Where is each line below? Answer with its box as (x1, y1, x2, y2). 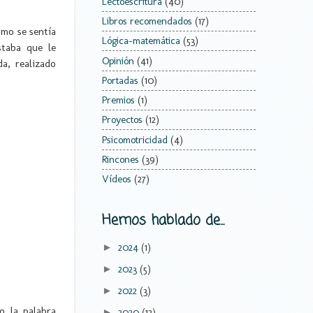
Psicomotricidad (102, 133, 168, 146)
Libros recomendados (102, 14, 192, 27)
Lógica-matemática (102, 34, 180, 48)
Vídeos (102, 173, 131, 186)
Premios (102, 94, 135, 107)
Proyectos (102, 113, 143, 126)
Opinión (102, 54, 134, 67)
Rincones (102, 152, 139, 166)
